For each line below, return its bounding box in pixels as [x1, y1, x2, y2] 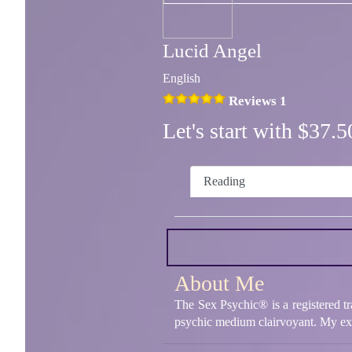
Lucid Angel [163, 40, 262, 62]
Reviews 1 [229, 93, 287, 109]
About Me [174, 270, 264, 295]
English [163, 71, 200, 86]
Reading [203, 174, 245, 188]
